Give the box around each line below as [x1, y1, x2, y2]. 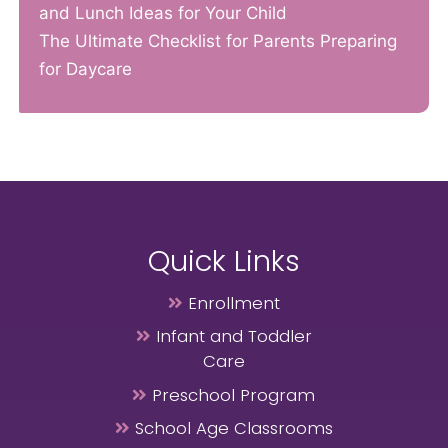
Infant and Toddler [155, 325, 312, 349]
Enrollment [187, 292, 280, 315]
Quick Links [147, 239, 300, 281]
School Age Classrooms [134, 416, 333, 440]
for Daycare [39, 58, 132, 79]
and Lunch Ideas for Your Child [39, 2, 287, 23]
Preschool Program [152, 383, 316, 407]
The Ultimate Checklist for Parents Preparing [39, 30, 397, 51]
